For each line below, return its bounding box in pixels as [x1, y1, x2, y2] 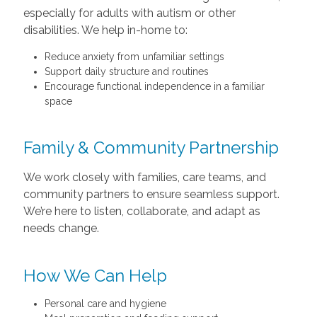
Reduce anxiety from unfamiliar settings [44, 50, 224, 62]
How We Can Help [23, 265, 167, 286]
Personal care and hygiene [44, 297, 166, 309]
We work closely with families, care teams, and [23, 170, 266, 184]
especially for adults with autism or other [23, 6, 236, 20]
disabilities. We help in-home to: [23, 23, 188, 37]
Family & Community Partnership [23, 137, 279, 158]
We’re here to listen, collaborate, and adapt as [23, 204, 260, 218]
